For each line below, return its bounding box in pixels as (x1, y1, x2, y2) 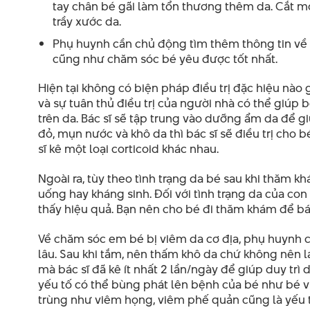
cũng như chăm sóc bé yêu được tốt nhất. (52, 50, 277, 67)
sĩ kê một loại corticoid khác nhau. (38, 140, 219, 158)
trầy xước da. (52, 12, 121, 30)
